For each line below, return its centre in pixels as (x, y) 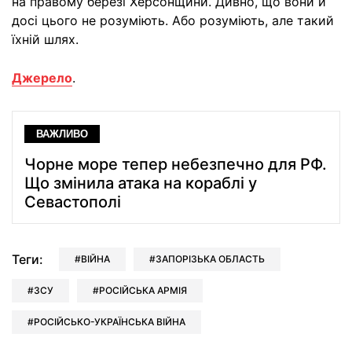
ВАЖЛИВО (62, 134)
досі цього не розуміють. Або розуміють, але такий (173, 21)
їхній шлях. (45, 40)
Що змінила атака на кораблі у (141, 183)
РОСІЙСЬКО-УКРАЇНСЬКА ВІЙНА (110, 322)
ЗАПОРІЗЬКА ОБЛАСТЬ (210, 259)
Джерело (42, 78)
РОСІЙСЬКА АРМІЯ (143, 291)
